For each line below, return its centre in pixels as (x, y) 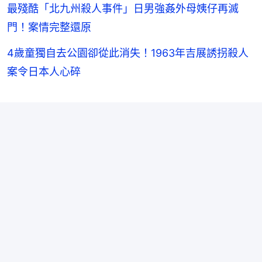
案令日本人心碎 (44, 71)
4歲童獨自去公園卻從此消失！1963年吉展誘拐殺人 (128, 53)
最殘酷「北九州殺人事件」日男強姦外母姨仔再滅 (123, 8)
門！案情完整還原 (49, 27)
